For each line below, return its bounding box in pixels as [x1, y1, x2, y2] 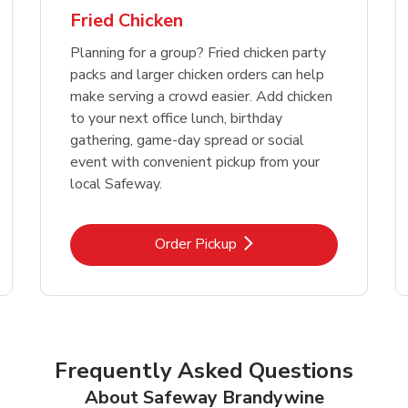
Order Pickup [154, 233, 237, 254]
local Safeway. [70, 173, 162, 194]
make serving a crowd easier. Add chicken [70, 86, 332, 107]
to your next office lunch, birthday [70, 107, 282, 128]
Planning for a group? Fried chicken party [70, 42, 326, 63]
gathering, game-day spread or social [70, 129, 304, 150]
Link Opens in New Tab [202, 232, 352, 253]
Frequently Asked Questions [55, 355, 353, 385]
